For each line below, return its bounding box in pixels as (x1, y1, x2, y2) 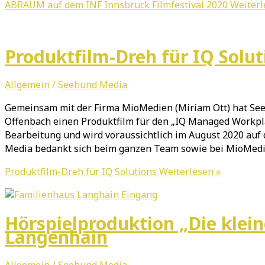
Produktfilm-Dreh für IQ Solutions (5, 164, 157, 178)
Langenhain (5, 224, 108, 249)
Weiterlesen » (157, 164, 221, 178)
